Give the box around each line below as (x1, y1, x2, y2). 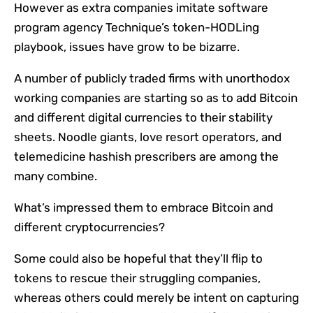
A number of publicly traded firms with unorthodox (14, 71, 290, 86)
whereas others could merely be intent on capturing (14, 291, 299, 305)
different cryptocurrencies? (14, 220, 165, 235)
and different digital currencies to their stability (14, 110, 272, 125)
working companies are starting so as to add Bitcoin (14, 91, 298, 105)
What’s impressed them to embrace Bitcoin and (14, 201, 273, 215)
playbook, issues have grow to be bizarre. (14, 40, 242, 54)
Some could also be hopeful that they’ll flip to (14, 252, 263, 266)
